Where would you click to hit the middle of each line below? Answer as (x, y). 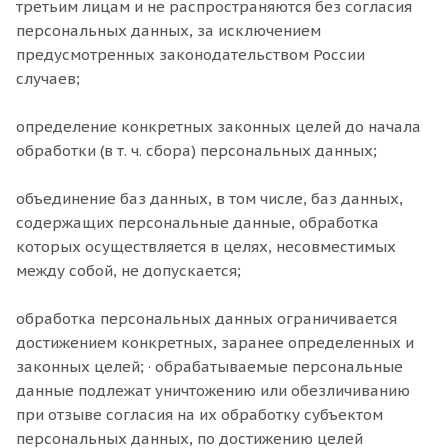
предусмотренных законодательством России (190, 54)
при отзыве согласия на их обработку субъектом (199, 414)
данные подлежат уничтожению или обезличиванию (213, 390)
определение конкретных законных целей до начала (218, 126)
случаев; (48, 78)
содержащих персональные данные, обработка (197, 222)
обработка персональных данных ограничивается (206, 318)
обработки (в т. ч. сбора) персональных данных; (196, 150)
